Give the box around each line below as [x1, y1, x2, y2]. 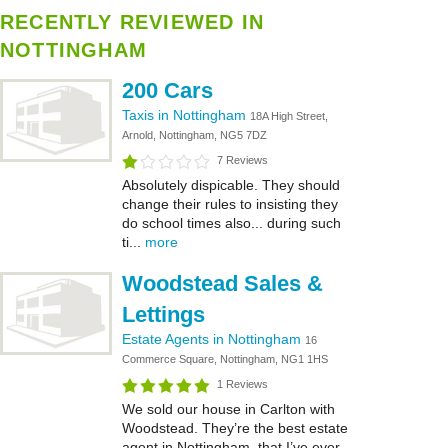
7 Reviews [217, 154, 268, 166]
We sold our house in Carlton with [122, 401, 335, 417]
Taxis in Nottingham [122, 107, 250, 123]
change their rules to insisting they [122, 196, 338, 212]
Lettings [122, 302, 205, 327]
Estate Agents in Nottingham [122, 331, 305, 347]
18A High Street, [250, 110, 328, 122]
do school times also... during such [122, 215, 341, 231]
